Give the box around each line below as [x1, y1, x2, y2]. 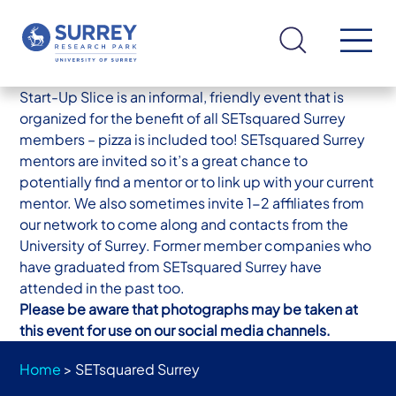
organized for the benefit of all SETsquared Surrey [19, 109, 346, 127]
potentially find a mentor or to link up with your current [19, 172, 375, 191]
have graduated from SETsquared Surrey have [19, 257, 323, 276]
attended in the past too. [19, 278, 186, 297]
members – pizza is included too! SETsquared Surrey [19, 130, 366, 148]
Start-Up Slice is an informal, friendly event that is [19, 88, 345, 106]
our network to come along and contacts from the [19, 215, 349, 233]
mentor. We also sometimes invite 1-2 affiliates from [19, 194, 365, 212]
